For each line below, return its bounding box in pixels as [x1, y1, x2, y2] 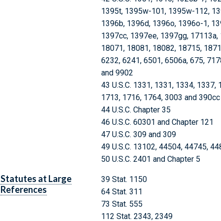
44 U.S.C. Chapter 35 [101, 105, 171, 115]
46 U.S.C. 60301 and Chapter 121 [101, 117, 214, 127]
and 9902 [101, 68, 133, 78]
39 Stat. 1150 [101, 175, 147, 184]
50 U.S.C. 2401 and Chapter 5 [101, 154, 200, 164]
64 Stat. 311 [101, 187, 143, 197]
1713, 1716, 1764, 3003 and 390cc [101, 93, 220, 103]
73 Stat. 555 [101, 199, 143, 209]
